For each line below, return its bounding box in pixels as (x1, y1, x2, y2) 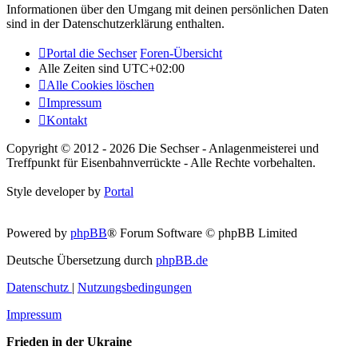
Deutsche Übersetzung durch (6, 253, 156, 268)
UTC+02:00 (122, 62, 185, 76)
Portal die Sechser (46, 46, 137, 61)
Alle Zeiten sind (38, 62, 122, 76)
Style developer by (6, 185, 104, 199)
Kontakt (46, 113, 87, 128)
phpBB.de (156, 253, 208, 268)
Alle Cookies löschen (46, 78, 154, 93)
